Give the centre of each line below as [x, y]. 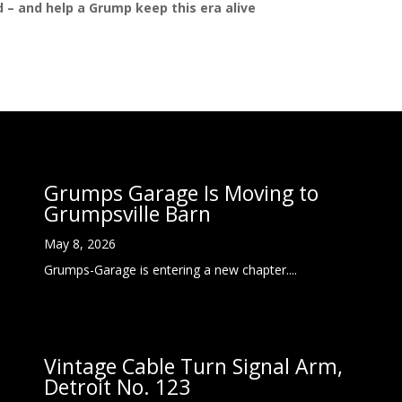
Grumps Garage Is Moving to [182, 193]
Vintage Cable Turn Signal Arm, [194, 367]
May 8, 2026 [80, 244]
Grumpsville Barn [128, 214]
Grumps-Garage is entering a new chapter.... [171, 270]
